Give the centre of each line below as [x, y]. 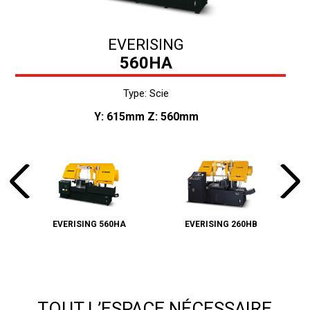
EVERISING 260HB [221, 225]
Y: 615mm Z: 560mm [146, 117]
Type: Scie [146, 94]
